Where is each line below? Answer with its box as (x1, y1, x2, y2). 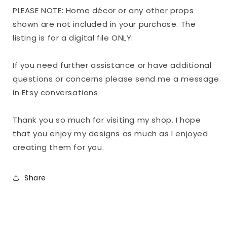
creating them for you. (13, 142, 104, 153)
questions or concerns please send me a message (13, 73, 219, 85)
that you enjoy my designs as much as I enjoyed (13, 128, 208, 139)
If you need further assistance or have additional (13, 60, 212, 71)
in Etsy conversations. (13, 87, 100, 98)
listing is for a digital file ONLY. (13, 32, 134, 44)
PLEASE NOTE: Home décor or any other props (13, 5, 194, 16)
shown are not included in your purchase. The (13, 19, 196, 30)
